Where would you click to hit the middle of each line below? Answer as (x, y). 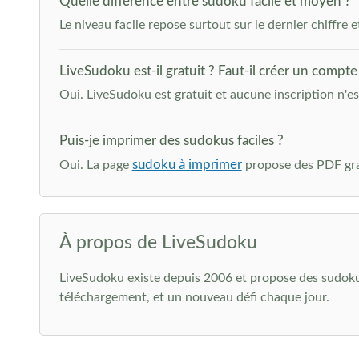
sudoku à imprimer (187, 165)
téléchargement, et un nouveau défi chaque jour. (194, 297)
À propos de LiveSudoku (158, 242)
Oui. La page (95, 165)
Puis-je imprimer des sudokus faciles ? (171, 141)
